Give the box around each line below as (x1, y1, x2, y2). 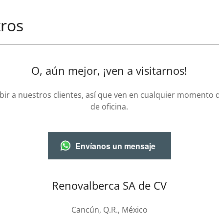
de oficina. (90, 101, 129, 112)
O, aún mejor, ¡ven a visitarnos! (31, 63, 188, 78)
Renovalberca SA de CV (52, 178, 167, 193)
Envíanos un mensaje (75, 140, 155, 152)
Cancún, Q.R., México (71, 204, 148, 215)
